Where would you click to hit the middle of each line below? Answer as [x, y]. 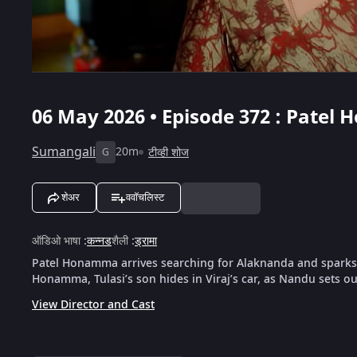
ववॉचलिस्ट [145, 197]
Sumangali [64, 152]
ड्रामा [146, 241]
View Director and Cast [93, 304]
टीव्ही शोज [169, 152]
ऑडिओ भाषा [56, 241]
